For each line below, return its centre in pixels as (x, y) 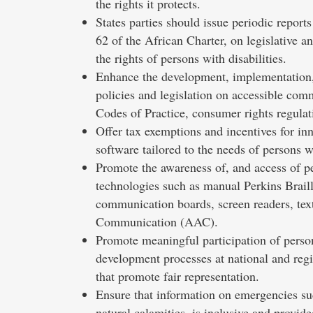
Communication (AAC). (157, 221)
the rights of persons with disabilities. (191, 58)
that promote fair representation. (177, 276)
